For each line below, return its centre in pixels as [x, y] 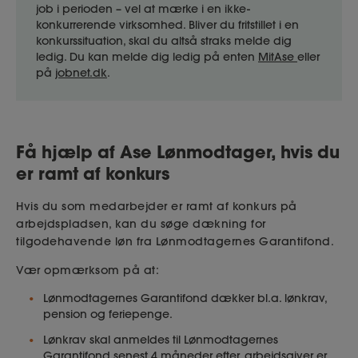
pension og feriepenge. [108, 314]
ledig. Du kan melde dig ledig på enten [147, 57]
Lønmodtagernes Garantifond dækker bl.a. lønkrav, [185, 298]
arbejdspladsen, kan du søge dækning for [141, 223]
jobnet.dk [81, 73]
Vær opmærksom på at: [88, 270]
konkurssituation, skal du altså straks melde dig [164, 41]
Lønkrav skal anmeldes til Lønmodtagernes [161, 339]
